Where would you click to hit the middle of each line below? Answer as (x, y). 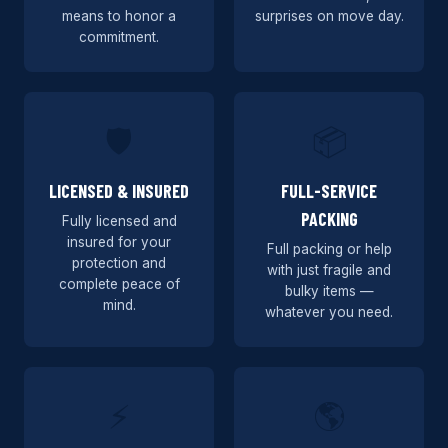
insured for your (119, 242)
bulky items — (329, 291)
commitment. (119, 37)
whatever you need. (329, 312)
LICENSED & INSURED (119, 191)
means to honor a (119, 16)
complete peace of (119, 284)
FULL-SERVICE (329, 191)
